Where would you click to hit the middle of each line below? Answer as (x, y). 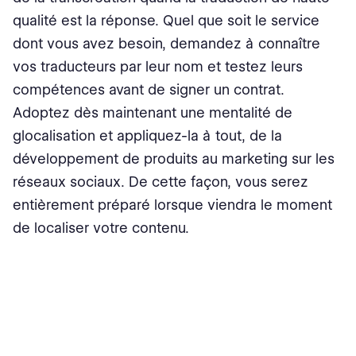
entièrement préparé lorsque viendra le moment (172, 205)
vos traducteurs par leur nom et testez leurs (158, 67)
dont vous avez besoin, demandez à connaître (166, 44)
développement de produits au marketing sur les (174, 159)
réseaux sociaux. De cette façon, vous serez (161, 182)
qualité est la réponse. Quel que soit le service (166, 21)
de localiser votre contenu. (101, 228)
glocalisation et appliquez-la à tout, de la (147, 136)
